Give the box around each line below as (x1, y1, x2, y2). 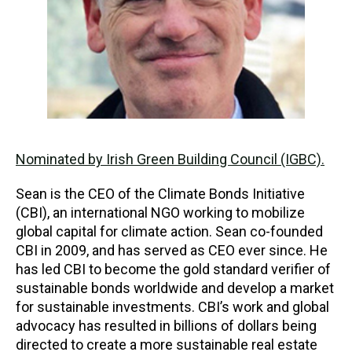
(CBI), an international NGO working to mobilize (16, 203, 305, 221)
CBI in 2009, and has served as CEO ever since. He (16, 241, 328, 258)
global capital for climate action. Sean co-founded (16, 222, 323, 240)
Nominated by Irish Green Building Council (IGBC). (16, 150, 324, 167)
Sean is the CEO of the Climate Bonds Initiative (16, 185, 305, 202)
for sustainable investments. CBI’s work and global (16, 298, 329, 315)
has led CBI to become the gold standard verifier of (16, 260, 331, 277)
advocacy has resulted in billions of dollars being (16, 317, 317, 334)
